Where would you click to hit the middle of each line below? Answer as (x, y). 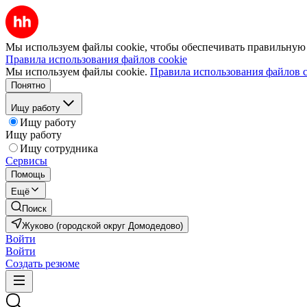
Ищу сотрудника (59, 148)
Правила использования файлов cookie (96, 59)
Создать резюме (42, 263)
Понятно (28, 85)
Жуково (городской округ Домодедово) (102, 226)
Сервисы (26, 161)
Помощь (28, 174)
